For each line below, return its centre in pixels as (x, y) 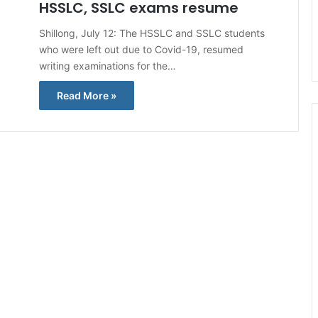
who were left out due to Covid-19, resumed (141, 49)
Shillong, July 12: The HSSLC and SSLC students (152, 33)
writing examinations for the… (108, 66)
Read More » (87, 95)
